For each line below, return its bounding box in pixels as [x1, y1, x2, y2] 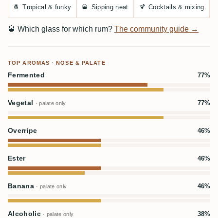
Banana [8, 182, 36, 190]
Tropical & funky [22, 3, 72, 11]
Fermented [8, 72, 45, 79]
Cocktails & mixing [148, 3, 204, 11]
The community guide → [114, 25, 199, 33]
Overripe [8, 127, 37, 134]
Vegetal [8, 99, 36, 107]
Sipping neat [91, 3, 128, 11]
